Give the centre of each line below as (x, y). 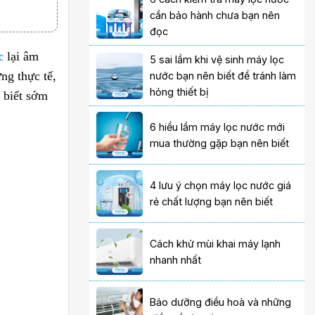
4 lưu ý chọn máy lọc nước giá (221, 186)
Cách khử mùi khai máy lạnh (216, 244)
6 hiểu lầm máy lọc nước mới (218, 127)
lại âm (21, 56)
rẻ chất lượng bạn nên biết (212, 202)
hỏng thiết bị (179, 92)
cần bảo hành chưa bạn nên (215, 15)
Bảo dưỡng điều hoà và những (221, 302)
